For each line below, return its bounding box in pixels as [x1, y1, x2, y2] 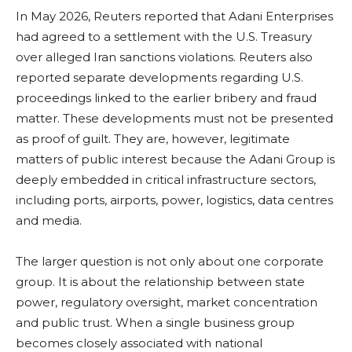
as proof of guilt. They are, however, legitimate [16, 130, 290, 146]
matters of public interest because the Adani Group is [16, 151, 335, 167]
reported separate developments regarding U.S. [16, 69, 303, 85]
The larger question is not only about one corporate [16, 253, 324, 269]
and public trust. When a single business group [16, 314, 295, 330]
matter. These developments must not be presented [16, 110, 333, 126]
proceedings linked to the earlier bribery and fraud [16, 90, 317, 105]
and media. [16, 212, 82, 228]
